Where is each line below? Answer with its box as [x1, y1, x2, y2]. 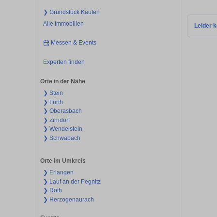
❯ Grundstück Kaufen [43, 8, 100, 15]
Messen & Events [51, 39, 97, 46]
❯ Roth [43, 187, 62, 194]
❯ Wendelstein [43, 125, 82, 133]
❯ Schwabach [43, 134, 80, 141]
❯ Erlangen [43, 169, 74, 176]
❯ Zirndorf [43, 116, 70, 124]
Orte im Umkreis [40, 157, 86, 165]
